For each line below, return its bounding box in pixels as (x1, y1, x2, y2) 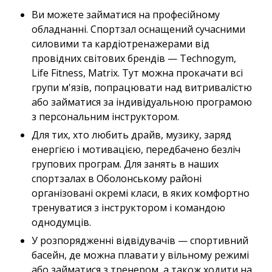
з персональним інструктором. (32, 109, 179, 123)
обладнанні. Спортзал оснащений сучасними (32, 22, 245, 36)
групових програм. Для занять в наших (32, 157, 219, 171)
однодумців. (32, 215, 91, 229)
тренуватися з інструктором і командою (32, 200, 225, 214)
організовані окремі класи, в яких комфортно (32, 186, 250, 200)
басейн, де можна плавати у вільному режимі (32, 248, 249, 262)
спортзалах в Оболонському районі (32, 171, 202, 185)
